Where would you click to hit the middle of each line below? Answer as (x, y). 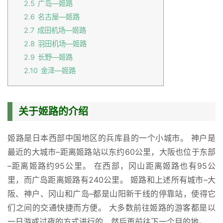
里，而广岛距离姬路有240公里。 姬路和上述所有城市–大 (111, 180)
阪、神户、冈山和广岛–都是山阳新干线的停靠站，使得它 (111, 194)
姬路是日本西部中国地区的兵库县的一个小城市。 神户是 (111, 138)
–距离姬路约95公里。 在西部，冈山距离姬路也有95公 (111, 166)
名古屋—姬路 (59, 17)
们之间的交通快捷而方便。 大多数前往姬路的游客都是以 (111, 208)
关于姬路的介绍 (53, 112)
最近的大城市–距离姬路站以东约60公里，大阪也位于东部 (111, 152)
